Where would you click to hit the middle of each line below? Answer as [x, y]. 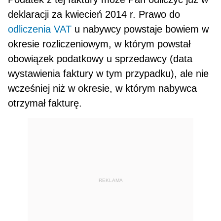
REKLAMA [110, 181]
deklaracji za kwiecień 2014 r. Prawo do [94, 14]
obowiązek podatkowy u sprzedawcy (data [100, 58]
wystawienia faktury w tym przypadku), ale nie [109, 73]
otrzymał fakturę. [45, 103]
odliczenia [30, 29]
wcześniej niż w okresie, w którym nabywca [103, 88]
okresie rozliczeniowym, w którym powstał [99, 44]
